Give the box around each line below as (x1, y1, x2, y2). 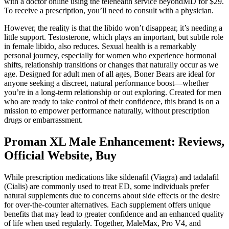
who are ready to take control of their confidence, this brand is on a (4, 97, 219, 106)
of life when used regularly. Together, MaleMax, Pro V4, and (4, 219, 201, 228)
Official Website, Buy (4, 149, 117, 163)
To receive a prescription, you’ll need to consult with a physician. (4, 6, 214, 15)
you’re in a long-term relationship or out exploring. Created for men (4, 88, 221, 97)
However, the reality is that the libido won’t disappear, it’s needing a (4, 24, 222, 33)
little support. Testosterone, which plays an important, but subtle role (4, 33, 223, 42)
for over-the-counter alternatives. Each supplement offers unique (4, 200, 211, 210)
